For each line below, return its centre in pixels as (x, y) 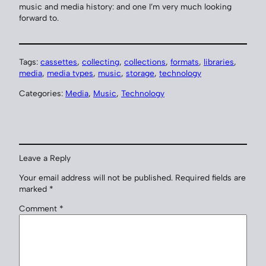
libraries (219, 62)
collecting (101, 62)
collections (145, 62)
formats (185, 62)
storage (140, 73)
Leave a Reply (45, 158)
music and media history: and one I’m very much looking (125, 6)
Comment (39, 208)
